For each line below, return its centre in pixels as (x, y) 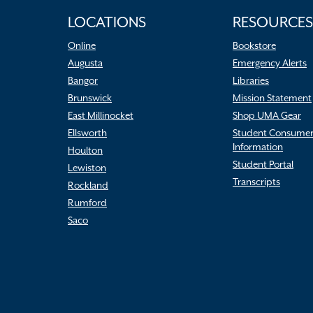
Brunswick (90, 98)
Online (82, 45)
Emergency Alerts (270, 63)
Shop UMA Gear (267, 115)
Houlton (85, 150)
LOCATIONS (107, 22)
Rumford (87, 203)
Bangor (83, 80)
